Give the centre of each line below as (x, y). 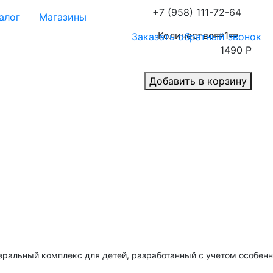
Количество (186, 35)
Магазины (62, 17)
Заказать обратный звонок (197, 37)
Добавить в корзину (198, 81)
